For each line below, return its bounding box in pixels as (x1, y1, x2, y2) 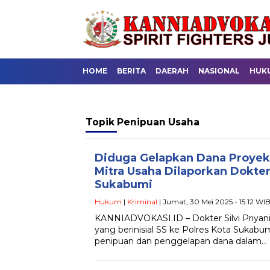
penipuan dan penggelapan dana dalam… (95, 236, 267, 246)
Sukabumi (95, 178, 152, 191)
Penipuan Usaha (117, 116, 199, 128)
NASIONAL (198, 66, 240, 75)
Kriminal (127, 197, 157, 206)
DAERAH (155, 66, 189, 75)
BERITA (117, 66, 146, 75)
